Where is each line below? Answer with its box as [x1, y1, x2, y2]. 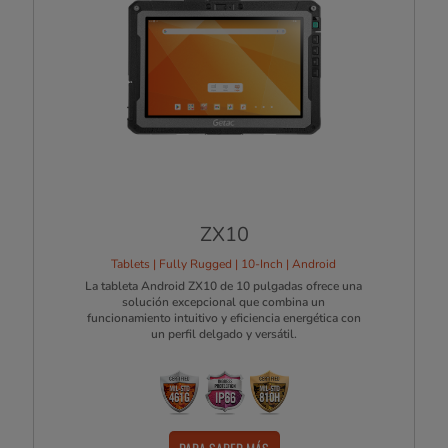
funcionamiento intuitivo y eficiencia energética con [86, 310, 361, 327]
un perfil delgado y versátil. [150, 326, 297, 343]
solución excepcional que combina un [122, 294, 326, 311]
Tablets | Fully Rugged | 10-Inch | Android [111, 256, 337, 273]
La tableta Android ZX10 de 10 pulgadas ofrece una [85, 278, 363, 295]
